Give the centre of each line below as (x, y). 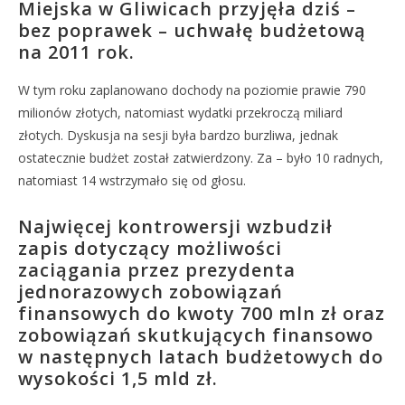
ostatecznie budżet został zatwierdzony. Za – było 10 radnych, (201, 158)
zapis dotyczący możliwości (150, 248)
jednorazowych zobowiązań (151, 292)
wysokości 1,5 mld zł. (118, 378)
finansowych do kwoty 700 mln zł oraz (202, 313)
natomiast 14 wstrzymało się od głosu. (132, 180)
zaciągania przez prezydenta (157, 270)
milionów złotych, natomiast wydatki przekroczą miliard (180, 113)
